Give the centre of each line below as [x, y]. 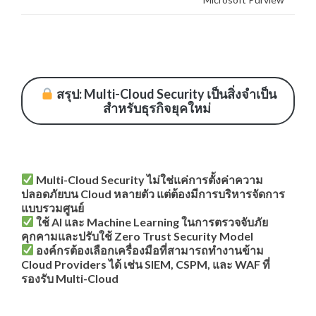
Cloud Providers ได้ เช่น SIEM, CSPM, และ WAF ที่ [146, 264]
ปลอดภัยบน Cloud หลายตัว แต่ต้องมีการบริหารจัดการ [153, 193]
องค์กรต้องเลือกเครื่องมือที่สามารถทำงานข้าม [150, 250]
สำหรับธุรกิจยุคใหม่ [157, 108]
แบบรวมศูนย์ [53, 207]
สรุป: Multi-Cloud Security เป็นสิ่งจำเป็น [165, 93]
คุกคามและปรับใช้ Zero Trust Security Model [137, 236]
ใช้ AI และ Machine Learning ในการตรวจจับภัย [152, 221]
